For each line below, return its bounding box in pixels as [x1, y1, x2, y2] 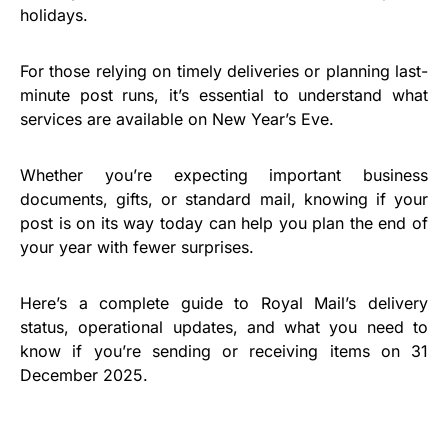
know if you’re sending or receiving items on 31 [20, 341, 428, 361]
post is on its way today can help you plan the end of [20, 213, 428, 233]
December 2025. [20, 365, 148, 385]
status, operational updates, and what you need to [20, 317, 428, 337]
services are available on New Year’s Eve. [20, 109, 334, 129]
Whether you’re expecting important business [20, 165, 428, 185]
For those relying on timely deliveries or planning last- [20, 61, 428, 81]
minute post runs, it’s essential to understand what [20, 85, 428, 105]
